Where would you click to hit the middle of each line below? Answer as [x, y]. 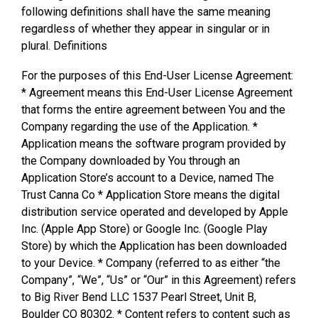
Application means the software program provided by [154, 144]
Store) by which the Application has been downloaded [154, 246]
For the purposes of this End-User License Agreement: [157, 76]
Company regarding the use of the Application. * [139, 127]
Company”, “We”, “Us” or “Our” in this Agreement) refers [159, 280]
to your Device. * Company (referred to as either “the [151, 263]
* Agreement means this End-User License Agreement [157, 93]
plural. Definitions [64, 46]
